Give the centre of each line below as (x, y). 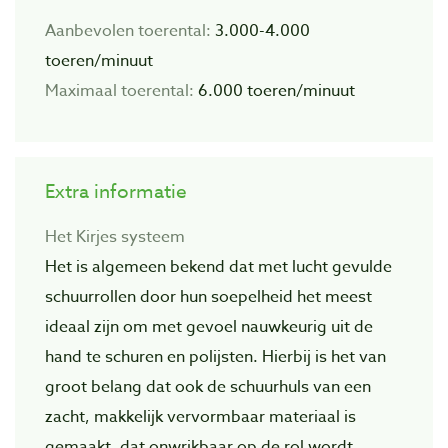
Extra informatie (116, 190)
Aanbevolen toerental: (128, 30)
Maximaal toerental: (119, 90)
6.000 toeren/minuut (274, 90)
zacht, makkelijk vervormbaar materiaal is (200, 416)
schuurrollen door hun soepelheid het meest (208, 296)
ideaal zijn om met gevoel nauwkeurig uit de (209, 326)
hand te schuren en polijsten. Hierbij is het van (215, 356)
